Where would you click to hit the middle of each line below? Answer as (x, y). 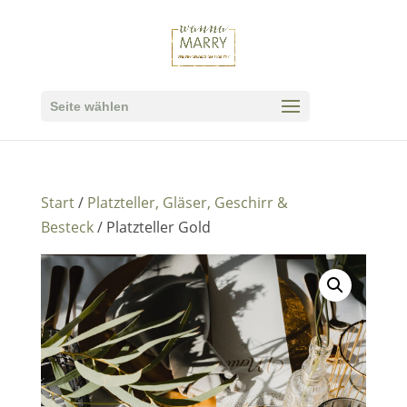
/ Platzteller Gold (152, 227)
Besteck (67, 227)
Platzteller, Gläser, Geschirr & (187, 203)
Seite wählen (89, 106)
